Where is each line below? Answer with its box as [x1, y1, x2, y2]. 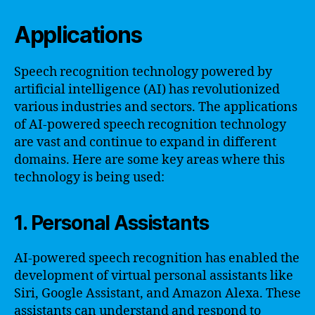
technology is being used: [14, 169, 165, 186]
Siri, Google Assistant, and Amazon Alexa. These [14, 285, 301, 302]
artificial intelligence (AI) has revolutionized [14, 82, 280, 98]
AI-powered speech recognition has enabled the [14, 250, 300, 266]
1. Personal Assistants [14, 211, 209, 235]
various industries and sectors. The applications [14, 99, 297, 115]
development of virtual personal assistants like [14, 268, 293, 284]
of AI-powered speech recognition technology [14, 117, 286, 133]
